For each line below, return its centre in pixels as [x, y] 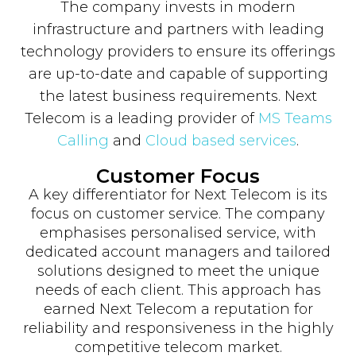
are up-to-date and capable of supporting [178, 74]
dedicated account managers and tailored [178, 252]
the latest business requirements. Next [178, 96]
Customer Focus [178, 176]
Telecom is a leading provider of [141, 118]
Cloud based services [221, 140]
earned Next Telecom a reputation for [178, 309]
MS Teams [295, 118]
